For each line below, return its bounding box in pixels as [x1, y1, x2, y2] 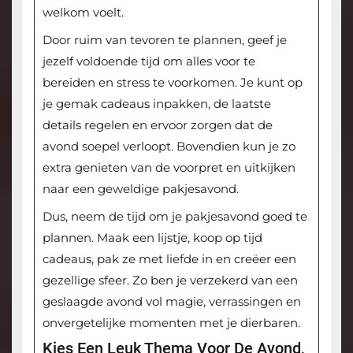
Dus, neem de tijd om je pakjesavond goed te [42, 208, 307, 224]
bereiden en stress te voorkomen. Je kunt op [42, 74, 303, 90]
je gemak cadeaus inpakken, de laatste [42, 95, 271, 111]
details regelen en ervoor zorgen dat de [42, 117, 273, 132]
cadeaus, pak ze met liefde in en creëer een [42, 251, 296, 266]
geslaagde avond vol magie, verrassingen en [42, 293, 301, 309]
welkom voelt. [42, 4, 124, 20]
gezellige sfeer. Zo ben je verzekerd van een [42, 272, 298, 288]
